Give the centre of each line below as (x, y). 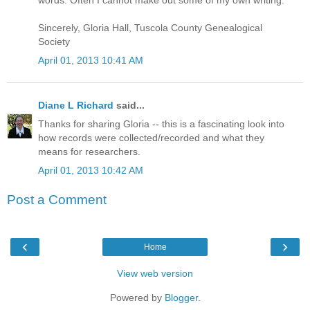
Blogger (181, 297)
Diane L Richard (76, 105)
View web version (155, 273)
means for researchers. (89, 151)
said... (129, 105)
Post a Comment (57, 199)
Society (54, 42)
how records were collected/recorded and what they (151, 137)
